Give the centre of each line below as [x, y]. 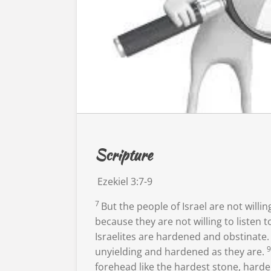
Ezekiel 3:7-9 [124, 182]
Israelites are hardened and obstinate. [182, 237]
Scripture [124, 155]
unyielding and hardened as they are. [180, 252]
